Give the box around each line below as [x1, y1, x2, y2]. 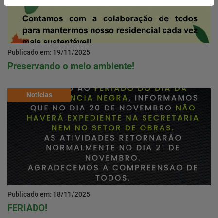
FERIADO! [7, 202, 47, 214]
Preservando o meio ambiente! [7, 60, 134, 72]
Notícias [26, 91, 52, 99]
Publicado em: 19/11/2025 [7, 48, 90, 57]
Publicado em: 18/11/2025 [7, 190, 90, 199]
